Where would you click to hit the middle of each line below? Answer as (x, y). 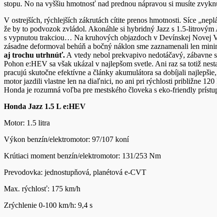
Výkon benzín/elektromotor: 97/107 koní (66, 139)
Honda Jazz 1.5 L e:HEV (45, 107)
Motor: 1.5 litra (27, 123)
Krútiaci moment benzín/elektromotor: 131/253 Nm (82, 156)
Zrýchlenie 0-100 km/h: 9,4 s (48, 205)
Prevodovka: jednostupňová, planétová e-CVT (75, 172)
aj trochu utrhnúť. (34, 55)
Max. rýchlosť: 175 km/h (42, 189)
